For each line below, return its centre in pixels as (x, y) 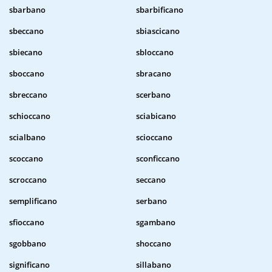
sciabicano (156, 116)
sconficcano (158, 159)
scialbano (27, 138)
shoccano (154, 244)
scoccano (26, 159)
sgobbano (28, 244)
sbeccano (26, 31)
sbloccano (155, 53)
